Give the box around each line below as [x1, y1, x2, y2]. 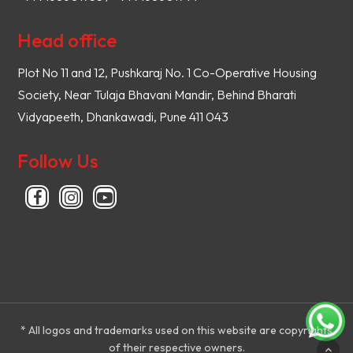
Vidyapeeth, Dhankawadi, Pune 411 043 [17, 109, 229, 124]
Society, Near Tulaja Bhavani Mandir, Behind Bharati [17, 87, 297, 102]
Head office [17, 28, 117, 52]
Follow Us [17, 149, 98, 173]
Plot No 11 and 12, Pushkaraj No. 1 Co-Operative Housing [17, 65, 318, 80]
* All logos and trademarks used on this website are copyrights [20, 323, 333, 337]
